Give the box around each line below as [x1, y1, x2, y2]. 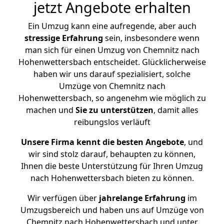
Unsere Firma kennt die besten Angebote [21, 136, 184, 147]
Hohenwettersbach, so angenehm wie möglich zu [18, 92, 206, 103]
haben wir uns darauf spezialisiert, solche [33, 68, 190, 79]
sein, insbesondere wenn [103, 32, 199, 43]
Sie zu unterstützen [75, 104, 153, 115]
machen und [25, 104, 75, 115]
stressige [24, 32, 60, 43]
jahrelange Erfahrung [96, 192, 185, 203]
